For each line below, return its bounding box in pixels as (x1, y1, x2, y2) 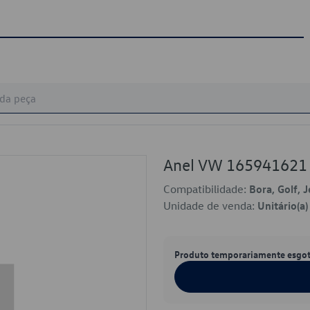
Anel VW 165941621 (163, 154, 307, 175)
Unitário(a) (257, 199, 308, 212)
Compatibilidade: (163, 182, 249, 196)
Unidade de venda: (163, 199, 257, 212)
